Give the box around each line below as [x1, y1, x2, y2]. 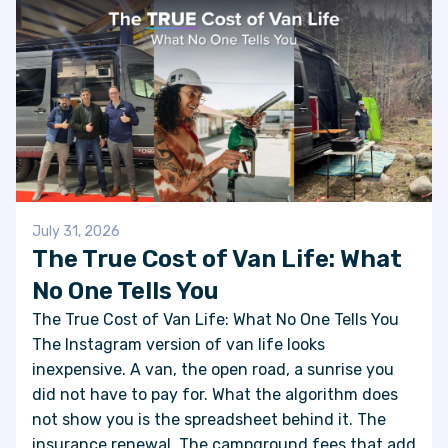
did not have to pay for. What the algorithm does [32, 384, 398, 404]
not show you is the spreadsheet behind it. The [32, 409, 386, 429]
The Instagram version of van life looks [32, 334, 325, 354]
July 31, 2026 [32, 222, 120, 240]
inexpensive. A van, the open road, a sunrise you [32, 359, 394, 379]
